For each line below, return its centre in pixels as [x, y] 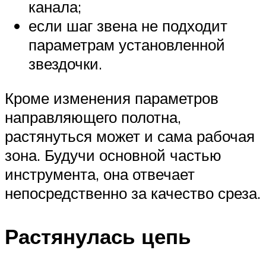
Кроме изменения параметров [112, 98]
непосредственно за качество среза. [133, 193]
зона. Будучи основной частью [113, 155]
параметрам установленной [127, 45]
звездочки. [65, 64]
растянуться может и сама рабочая [130, 136]
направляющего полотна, [93, 117]
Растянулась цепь [98, 237]
